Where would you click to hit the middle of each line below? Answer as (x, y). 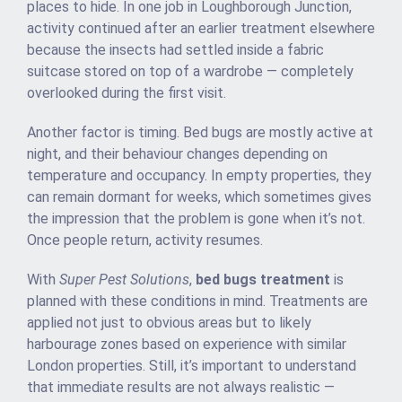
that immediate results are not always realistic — (181, 388)
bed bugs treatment (263, 280)
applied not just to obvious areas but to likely (169, 323)
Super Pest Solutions (124, 280)
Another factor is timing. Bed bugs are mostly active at (200, 133)
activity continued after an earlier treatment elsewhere (201, 29)
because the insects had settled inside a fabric (175, 50)
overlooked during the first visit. (127, 93)
